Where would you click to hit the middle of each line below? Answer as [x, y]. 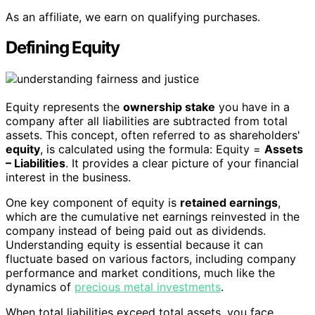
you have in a [252, 107]
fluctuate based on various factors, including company [151, 259]
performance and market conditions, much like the [140, 273]
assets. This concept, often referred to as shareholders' [153, 135]
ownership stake [169, 107]
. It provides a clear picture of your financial [182, 163]
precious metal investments [148, 287]
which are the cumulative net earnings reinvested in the [153, 217]
